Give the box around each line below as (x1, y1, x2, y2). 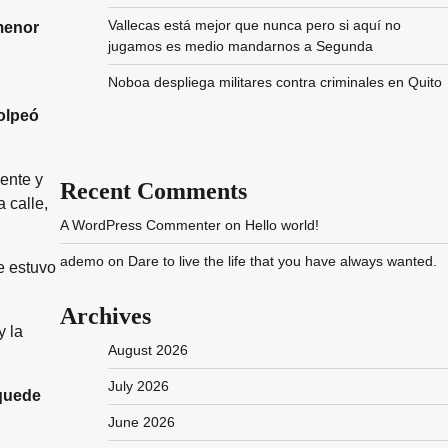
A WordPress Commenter (59, 217, 221, 233)
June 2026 (107, 414, 175, 430)
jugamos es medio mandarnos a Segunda (107, 38, 373, 54)
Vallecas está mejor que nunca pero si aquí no (107, 17, 401, 33)
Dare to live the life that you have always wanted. (127, 253, 437, 269)
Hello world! (244, 217, 319, 233)
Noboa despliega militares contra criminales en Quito (107, 74, 442, 90)
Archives (59, 303, 151, 329)
